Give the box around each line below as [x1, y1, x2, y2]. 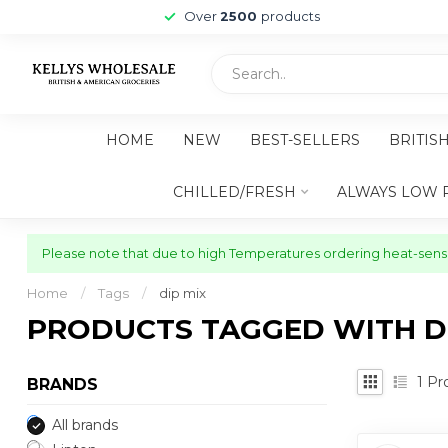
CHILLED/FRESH [173, 183, 296, 201]
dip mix [159, 285, 206, 301]
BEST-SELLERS [250, 131, 360, 149]
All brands [52, 416, 118, 434]
